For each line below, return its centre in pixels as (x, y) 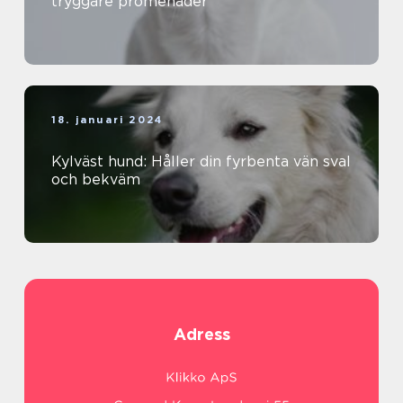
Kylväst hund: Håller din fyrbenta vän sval (201, 161)
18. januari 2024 (107, 119)
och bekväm (96, 179)
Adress (201, 334)
